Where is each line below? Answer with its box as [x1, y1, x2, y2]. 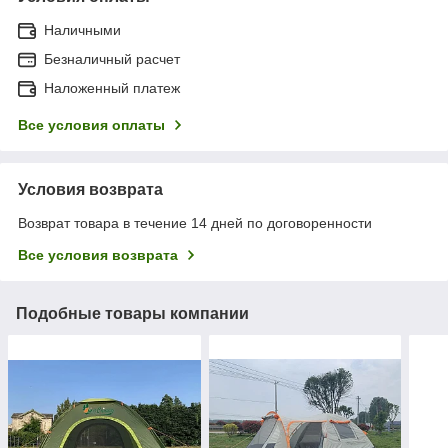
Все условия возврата [18, 246, 178, 263]
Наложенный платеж [44, 79, 180, 96]
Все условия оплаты [18, 116, 165, 133]
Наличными [44, 21, 121, 38]
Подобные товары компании [16, 304, 249, 322]
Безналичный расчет [44, 50, 180, 67]
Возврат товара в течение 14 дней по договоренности [18, 214, 372, 231]
